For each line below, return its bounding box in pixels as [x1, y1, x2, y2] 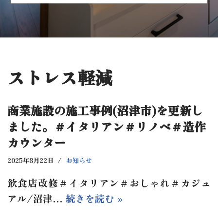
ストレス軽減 [7, 64, 112, 90]
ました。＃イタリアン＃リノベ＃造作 [7, 117, 206, 135]
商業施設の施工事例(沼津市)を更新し [7, 101, 203, 119]
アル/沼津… [7, 191, 66, 205]
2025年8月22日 [7, 155, 54, 165]
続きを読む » [66, 191, 123, 205]
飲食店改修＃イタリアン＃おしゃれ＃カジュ [7, 175, 211, 190]
